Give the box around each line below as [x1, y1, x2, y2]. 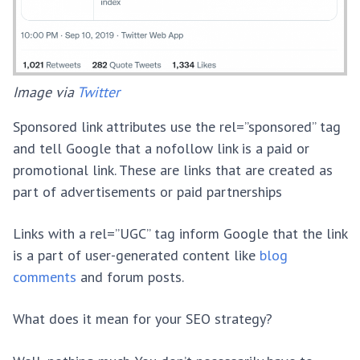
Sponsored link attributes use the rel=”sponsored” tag [13, 117, 341, 136]
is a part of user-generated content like [13, 246, 260, 265]
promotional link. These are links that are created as [13, 160, 333, 179]
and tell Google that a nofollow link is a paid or [13, 138, 309, 157]
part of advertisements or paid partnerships [13, 182, 282, 201]
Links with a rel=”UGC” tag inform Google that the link [13, 224, 347, 243]
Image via [13, 82, 77, 101]
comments [13, 268, 76, 287]
